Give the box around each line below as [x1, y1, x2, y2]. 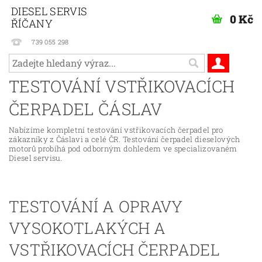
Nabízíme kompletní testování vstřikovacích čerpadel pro [9, 124, 223, 135]
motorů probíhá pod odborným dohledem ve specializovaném [9, 143, 237, 154]
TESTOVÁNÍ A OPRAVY [9, 195, 183, 216]
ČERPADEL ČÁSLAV [9, 98, 163, 120]
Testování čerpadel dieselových [122, 133, 240, 144]
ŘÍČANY [11, 16, 53, 30]
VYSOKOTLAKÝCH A [9, 217, 166, 238]
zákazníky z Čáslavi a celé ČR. [9, 133, 123, 144]
